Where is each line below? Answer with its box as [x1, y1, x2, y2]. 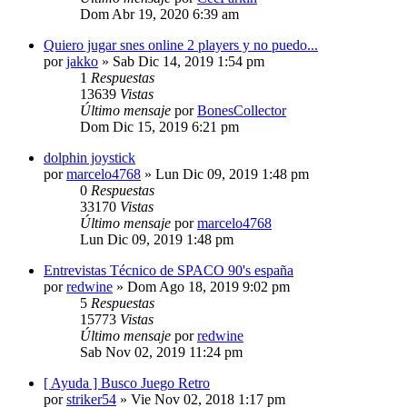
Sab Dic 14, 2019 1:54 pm [113, 53, 264, 69]
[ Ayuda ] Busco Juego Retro [44, 374, 210, 391]
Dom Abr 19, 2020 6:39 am [80, 5, 239, 22]
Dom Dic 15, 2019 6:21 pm [80, 118, 239, 134]
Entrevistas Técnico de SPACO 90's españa [44, 262, 293, 278]
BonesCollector [197, 102, 286, 118]
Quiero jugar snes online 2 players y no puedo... [44, 36, 318, 53]
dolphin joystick [44, 149, 135, 165]
